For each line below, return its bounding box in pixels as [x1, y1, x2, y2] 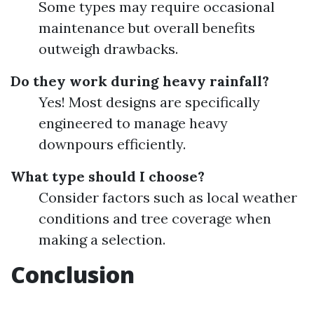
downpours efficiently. [39, 135, 186, 153]
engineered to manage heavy [39, 114, 228, 132]
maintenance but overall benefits [39, 19, 255, 36]
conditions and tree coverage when [39, 210, 271, 227]
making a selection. [39, 231, 165, 248]
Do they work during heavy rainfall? [11, 72, 269, 90]
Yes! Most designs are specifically [39, 93, 260, 111]
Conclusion [11, 259, 135, 289]
